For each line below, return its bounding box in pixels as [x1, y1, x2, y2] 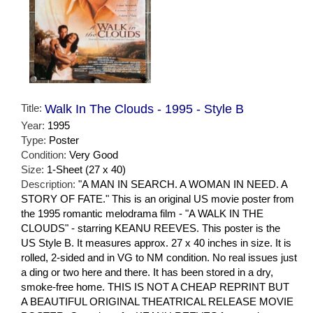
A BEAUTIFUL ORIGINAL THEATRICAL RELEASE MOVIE [21, 295, 293, 307]
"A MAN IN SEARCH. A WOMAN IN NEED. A [78, 177, 287, 190]
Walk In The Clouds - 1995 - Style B [45, 101, 244, 116]
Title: [21, 101, 45, 114]
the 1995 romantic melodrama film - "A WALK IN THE [21, 207, 263, 219]
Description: [21, 177, 78, 190]
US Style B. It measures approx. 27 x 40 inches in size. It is [21, 236, 291, 249]
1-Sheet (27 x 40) [47, 163, 126, 175]
